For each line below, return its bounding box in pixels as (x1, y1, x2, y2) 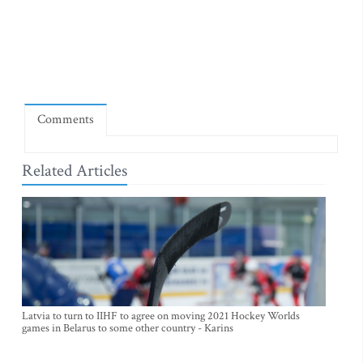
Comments (37, 111, 94, 128)
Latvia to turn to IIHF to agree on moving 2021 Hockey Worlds (22, 309, 300, 323)
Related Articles (22, 160, 127, 181)
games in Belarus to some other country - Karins (22, 321, 233, 335)
